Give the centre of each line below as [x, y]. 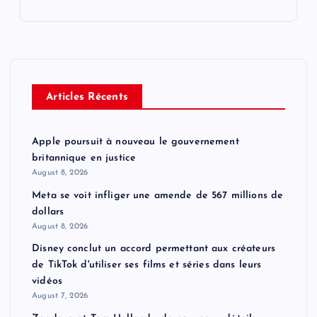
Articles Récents [87, 98]
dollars [48, 212]
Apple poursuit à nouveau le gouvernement [136, 142]
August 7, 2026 [60, 296]
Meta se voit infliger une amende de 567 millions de [158, 195]
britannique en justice [84, 158]
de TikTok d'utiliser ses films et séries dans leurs [147, 265]
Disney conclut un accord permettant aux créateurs [154, 249]
